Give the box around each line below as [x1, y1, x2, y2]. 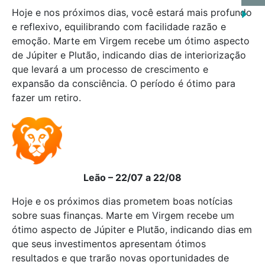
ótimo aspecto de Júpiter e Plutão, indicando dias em [12, 224, 252, 235]
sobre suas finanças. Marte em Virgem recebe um [12, 209, 234, 221]
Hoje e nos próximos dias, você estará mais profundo [12, 7, 252, 18]
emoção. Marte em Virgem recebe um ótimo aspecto [12, 35, 250, 47]
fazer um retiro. [12, 92, 81, 104]
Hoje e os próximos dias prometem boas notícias [12, 195, 232, 207]
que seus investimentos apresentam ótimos [12, 238, 206, 250]
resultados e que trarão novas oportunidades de [12, 252, 229, 264]
